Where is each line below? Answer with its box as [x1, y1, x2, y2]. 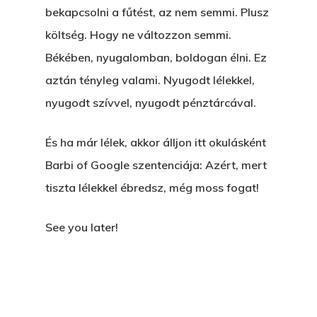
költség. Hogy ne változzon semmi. [45, 28, 231, 42]
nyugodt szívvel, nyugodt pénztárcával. [45, 96, 256, 110]
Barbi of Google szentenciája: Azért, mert [45, 158, 267, 172]
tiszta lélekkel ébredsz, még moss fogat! [45, 180, 259, 195]
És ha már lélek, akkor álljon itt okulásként [45, 135, 266, 149]
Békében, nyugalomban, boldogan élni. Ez [45, 50, 267, 64]
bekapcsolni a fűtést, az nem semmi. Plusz [45, 5, 269, 19]
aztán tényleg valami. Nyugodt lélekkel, [45, 73, 255, 87]
